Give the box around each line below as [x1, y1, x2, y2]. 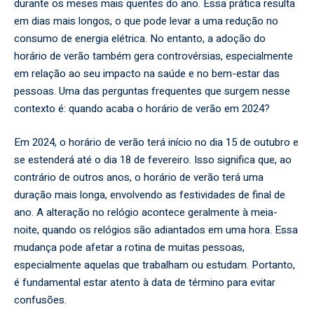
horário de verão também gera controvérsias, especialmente [14, 48, 293, 64]
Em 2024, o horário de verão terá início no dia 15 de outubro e [14, 134, 299, 150]
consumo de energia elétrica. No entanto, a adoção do [14, 31, 266, 46]
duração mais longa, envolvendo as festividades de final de [14, 186, 285, 203]
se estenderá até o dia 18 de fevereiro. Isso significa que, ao [14, 151, 292, 168]
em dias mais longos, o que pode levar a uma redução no [14, 13, 278, 29]
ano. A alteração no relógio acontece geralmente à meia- [14, 204, 278, 220]
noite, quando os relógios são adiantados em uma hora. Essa [14, 221, 298, 238]
